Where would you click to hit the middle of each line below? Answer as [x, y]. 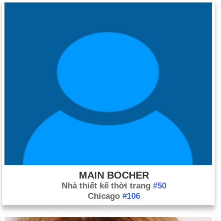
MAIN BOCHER [114, 175]
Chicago [105, 196]
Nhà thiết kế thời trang [107, 186]
